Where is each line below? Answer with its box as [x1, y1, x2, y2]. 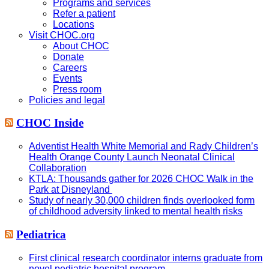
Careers [53, 62, 87, 73]
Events [53, 73, 82, 83]
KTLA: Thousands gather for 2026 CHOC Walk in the [29, 174, 253, 184]
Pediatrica [16, 228, 66, 241]
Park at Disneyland [29, 184, 112, 195]
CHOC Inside [16, 116, 83, 130]
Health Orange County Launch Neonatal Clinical [29, 152, 235, 163]
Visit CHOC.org [29, 29, 95, 40]
